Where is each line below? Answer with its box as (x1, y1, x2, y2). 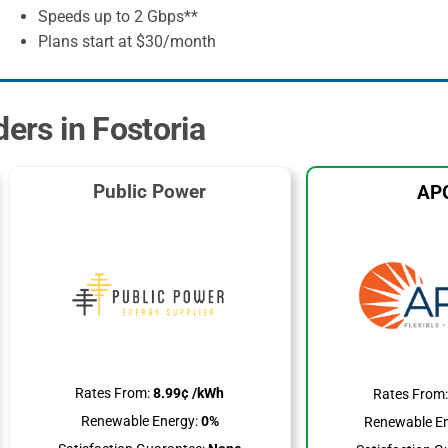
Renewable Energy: (80, 413, 198, 430)
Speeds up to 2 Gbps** (38, 7, 199, 26)
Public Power (93, 180, 207, 203)
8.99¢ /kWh (150, 385, 225, 402)
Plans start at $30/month (38, 32, 217, 51)
